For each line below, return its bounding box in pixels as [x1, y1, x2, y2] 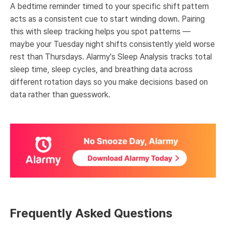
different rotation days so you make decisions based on [10, 77, 208, 87]
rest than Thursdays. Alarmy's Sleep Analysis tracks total [10, 52, 212, 62]
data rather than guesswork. [10, 90, 110, 99]
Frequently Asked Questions [10, 205, 173, 220]
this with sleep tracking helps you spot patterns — [10, 27, 191, 36]
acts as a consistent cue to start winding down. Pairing [10, 14, 205, 24]
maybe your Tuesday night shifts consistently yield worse [10, 39, 215, 49]
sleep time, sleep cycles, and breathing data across [10, 65, 193, 74]
